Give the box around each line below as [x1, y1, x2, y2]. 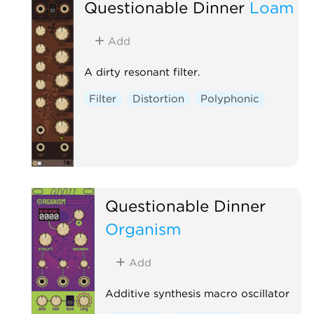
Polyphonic [200, 92, 260, 105]
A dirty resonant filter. [83, 65, 200, 78]
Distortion [132, 92, 185, 105]
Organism [104, 219, 181, 238]
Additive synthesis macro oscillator [104, 287, 289, 300]
